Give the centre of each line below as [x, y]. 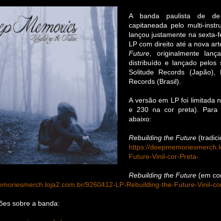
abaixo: [140, 119]
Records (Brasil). [155, 81]
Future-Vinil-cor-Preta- [164, 156]
